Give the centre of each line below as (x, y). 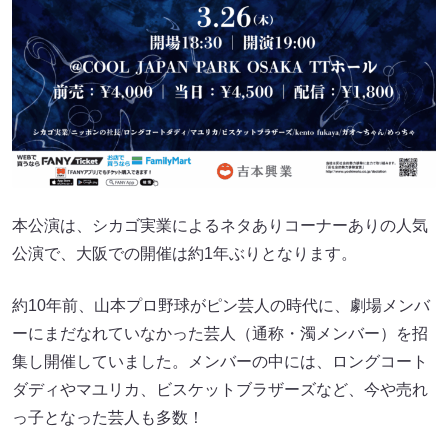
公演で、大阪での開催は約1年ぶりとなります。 (184, 253)
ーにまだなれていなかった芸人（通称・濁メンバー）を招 (220, 333)
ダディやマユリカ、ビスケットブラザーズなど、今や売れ (220, 389)
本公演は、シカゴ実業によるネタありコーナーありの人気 (220, 225)
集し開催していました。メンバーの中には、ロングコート (220, 361)
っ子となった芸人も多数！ (116, 417)
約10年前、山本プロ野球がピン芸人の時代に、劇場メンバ (221, 305)
